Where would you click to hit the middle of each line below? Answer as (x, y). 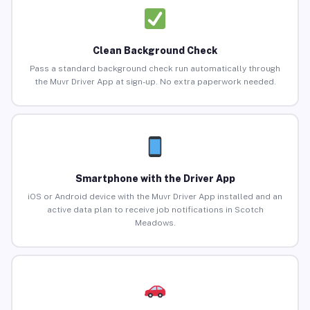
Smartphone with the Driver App (155, 179)
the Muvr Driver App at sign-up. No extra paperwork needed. (155, 82)
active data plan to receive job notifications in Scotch (155, 210)
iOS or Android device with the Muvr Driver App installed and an (155, 197)
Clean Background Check (155, 51)
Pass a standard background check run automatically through (155, 69)
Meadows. (155, 223)
